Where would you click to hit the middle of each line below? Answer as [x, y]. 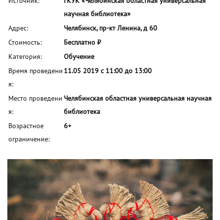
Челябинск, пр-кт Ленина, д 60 [110, 28]
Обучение [79, 57]
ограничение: [29, 139]
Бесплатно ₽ [82, 42]
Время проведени [36, 71]
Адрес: [18, 28]
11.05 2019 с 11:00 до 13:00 [108, 71]
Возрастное [26, 126]
